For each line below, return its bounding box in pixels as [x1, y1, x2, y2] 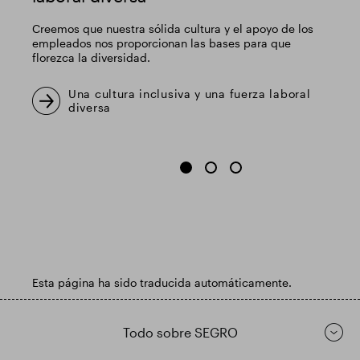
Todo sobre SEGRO [122, 325, 238, 340]
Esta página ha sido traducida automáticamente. [32, 276, 292, 289]
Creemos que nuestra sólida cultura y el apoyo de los [32, 22, 313, 35]
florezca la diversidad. [32, 51, 150, 64]
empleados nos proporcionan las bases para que [32, 36, 291, 50]
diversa [68, 100, 111, 114]
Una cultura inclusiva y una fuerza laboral [68, 87, 311, 100]
